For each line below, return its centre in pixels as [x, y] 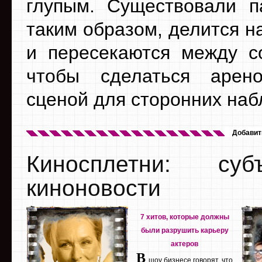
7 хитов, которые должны [185, 217]
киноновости [94, 187]
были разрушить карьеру [185, 230]
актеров [185, 244]
